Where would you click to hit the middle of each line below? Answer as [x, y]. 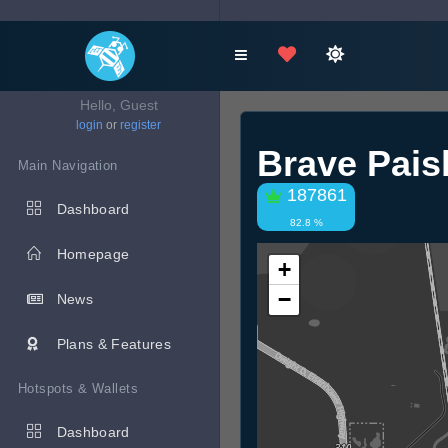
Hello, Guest [118, 105]
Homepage [93, 254]
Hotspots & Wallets [78, 388]
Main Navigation [68, 165]
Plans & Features [114, 344]
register [140, 125]
